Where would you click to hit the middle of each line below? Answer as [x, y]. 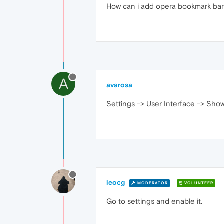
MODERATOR [152, 183]
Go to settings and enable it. [154, 201]
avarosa [119, 85]
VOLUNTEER [198, 183]
